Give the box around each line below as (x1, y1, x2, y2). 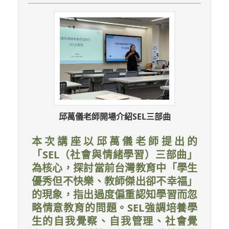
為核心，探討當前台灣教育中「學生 (31, 161, 198, 175)
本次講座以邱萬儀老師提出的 (31, 134, 198, 148)
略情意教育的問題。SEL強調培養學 (31, 200, 198, 215)
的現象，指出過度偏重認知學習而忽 (31, 187, 198, 201)
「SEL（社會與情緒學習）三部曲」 (31, 147, 198, 162)
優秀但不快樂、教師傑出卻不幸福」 (31, 174, 198, 188)
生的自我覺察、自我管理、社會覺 (31, 214, 198, 228)
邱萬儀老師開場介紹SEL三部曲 (58, 110, 171, 122)
